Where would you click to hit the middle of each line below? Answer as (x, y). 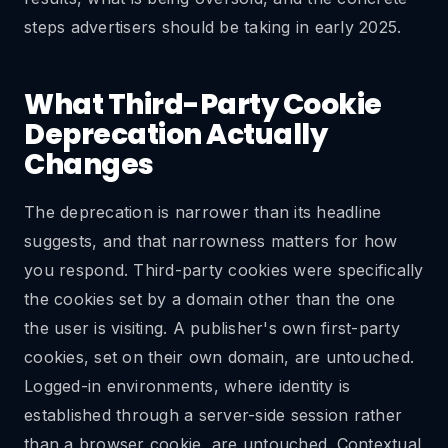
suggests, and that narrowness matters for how (211, 241)
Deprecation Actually (175, 134)
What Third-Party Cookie (203, 104)
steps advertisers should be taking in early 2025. (213, 27)
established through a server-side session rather (213, 415)
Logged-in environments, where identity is (187, 386)
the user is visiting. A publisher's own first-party (212, 328)
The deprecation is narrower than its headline (203, 212)
